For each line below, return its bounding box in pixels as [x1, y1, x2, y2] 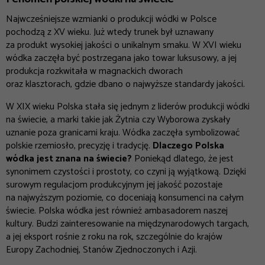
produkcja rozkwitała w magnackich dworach [6, 63, 183, 79]
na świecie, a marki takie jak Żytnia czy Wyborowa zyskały [6, 111, 230, 128]
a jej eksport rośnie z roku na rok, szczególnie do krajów [6, 228, 222, 245]
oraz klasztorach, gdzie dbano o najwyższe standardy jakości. [6, 76, 245, 92]
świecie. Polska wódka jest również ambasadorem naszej [6, 202, 228, 219]
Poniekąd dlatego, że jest [134, 150, 234, 167]
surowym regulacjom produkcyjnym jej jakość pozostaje [6, 176, 222, 193]
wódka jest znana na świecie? [6, 150, 134, 167]
